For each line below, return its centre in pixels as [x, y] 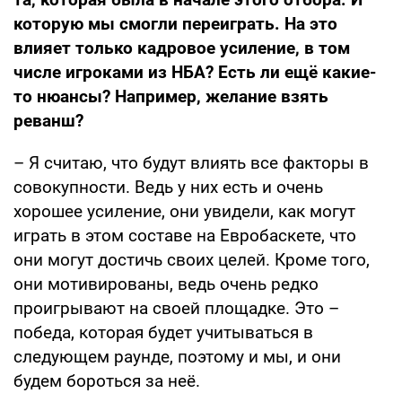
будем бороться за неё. [107, 381]
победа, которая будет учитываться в [163, 333]
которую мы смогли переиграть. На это [175, 24]
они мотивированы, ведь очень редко [166, 284]
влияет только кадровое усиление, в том [182, 48]
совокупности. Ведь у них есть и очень [168, 188]
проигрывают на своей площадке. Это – [176, 309]
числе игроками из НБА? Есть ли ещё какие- [195, 73]
